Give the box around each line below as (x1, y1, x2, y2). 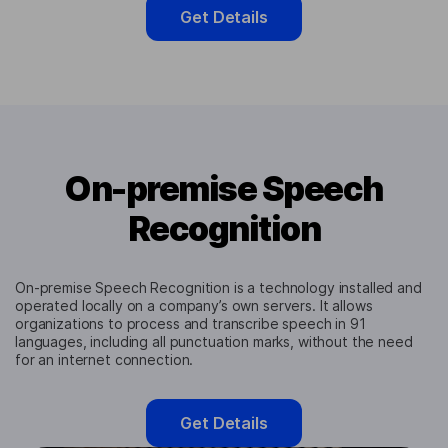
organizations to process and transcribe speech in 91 (15, 315, 366, 333)
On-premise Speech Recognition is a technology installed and (15, 279, 422, 297)
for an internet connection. (15, 351, 194, 369)
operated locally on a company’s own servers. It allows (15, 297, 373, 315)
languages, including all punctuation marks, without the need (15, 333, 413, 351)
